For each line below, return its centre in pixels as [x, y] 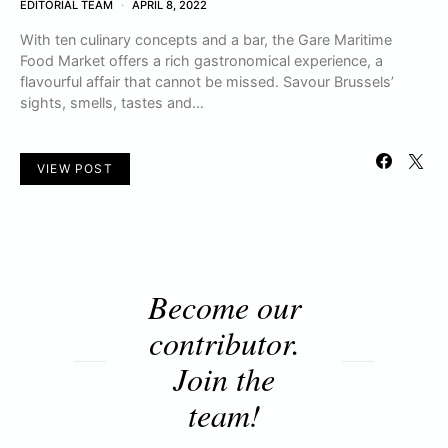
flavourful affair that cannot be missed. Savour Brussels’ [207, 82]
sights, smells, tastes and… [112, 103]
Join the [224, 379]
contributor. [224, 343]
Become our [224, 307]
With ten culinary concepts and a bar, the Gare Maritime [206, 40]
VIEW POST [75, 169]
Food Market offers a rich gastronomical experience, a [201, 61]
